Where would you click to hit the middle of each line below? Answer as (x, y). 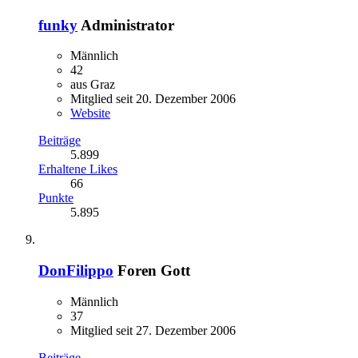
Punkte (56, 198)
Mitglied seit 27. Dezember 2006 (153, 330)
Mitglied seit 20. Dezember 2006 (153, 99)
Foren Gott (154, 271)
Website (90, 113)
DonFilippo (76, 271)
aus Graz (93, 85)
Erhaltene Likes (78, 169)
